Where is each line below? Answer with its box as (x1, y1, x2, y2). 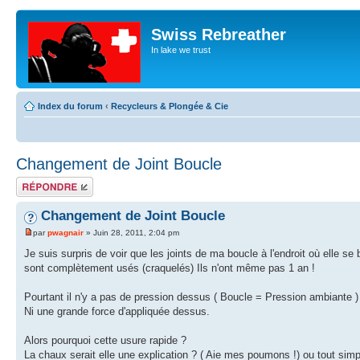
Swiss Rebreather (151, 26, 286, 43)
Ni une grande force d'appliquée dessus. (24, 305, 210, 318)
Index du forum (38, 101, 103, 111)
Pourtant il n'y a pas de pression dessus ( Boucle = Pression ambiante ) (24, 291, 358, 304)
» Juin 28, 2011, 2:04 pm (84, 228, 179, 238)
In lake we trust (151, 45, 211, 55)
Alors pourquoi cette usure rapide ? (24, 334, 186, 347)
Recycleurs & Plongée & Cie (111, 101, 228, 111)
